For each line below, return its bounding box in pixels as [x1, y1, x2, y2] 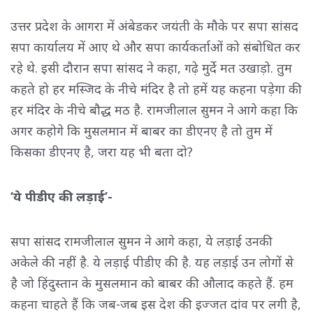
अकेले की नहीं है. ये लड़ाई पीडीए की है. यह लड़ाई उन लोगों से [10, 253, 293, 270]
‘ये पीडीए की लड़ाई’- [10, 187, 112, 205]
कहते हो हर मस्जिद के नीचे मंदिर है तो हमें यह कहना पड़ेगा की [10, 80, 302, 97]
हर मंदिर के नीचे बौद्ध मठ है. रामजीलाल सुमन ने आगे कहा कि [10, 101, 298, 118]
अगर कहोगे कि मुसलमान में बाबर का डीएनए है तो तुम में [10, 122, 272, 139]
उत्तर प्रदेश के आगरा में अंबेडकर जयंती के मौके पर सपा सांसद [10, 17, 298, 34]
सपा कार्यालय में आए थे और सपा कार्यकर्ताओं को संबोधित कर [10, 38, 300, 55]
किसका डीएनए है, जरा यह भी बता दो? [10, 143, 193, 160]
